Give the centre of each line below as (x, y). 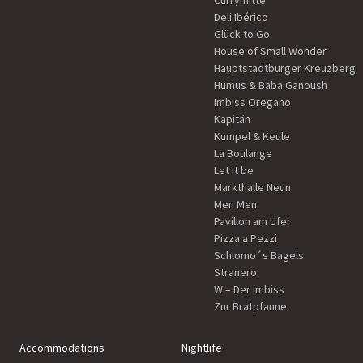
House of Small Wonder (270, 51)
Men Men (235, 205)
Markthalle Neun (252, 188)
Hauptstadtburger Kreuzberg (285, 68)
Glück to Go (242, 34)
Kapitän (232, 120)
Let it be (234, 171)
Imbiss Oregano (252, 102)
